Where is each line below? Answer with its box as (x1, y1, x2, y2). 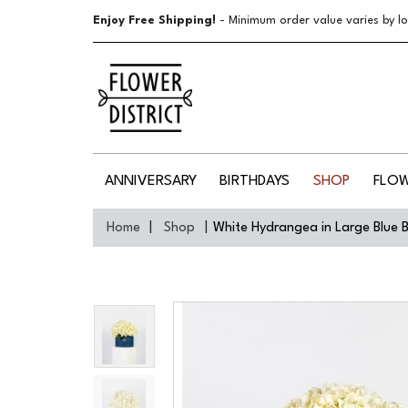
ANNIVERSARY (104, 174, 197, 189)
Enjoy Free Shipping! (93, 15, 216, 26)
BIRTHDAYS (219, 174, 291, 189)
